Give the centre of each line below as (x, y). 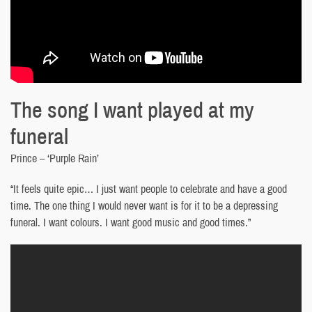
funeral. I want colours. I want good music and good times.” (131, 222)
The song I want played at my (132, 109)
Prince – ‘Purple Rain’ (55, 158)
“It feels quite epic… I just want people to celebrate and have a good (149, 188)
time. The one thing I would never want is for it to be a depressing (144, 205)
